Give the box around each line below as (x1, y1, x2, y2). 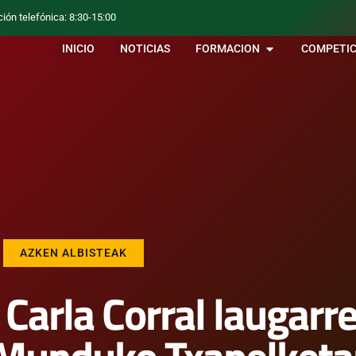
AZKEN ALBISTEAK (19, 246, 127, 260)
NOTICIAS (120, 42, 171, 56)
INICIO (62, 42, 95, 56)
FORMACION (195, 42, 261, 56)
